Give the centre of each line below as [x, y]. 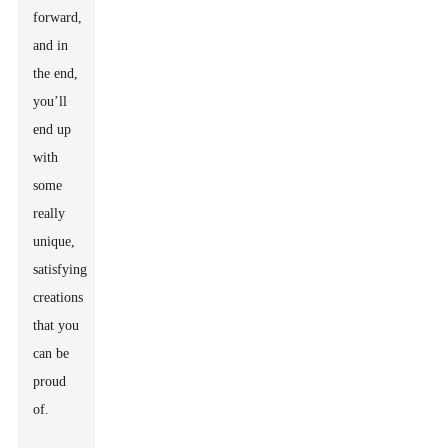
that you [56, 325]
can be [51, 353]
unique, [54, 241]
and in [51, 45]
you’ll [50, 101]
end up [52, 129]
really [49, 213]
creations [58, 297]
